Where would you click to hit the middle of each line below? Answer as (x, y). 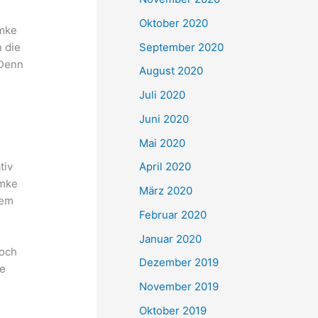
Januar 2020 (170, 238)
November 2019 (179, 286)
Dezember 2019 (179, 263)
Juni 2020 (164, 119)
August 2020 (171, 71)
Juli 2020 (162, 95)
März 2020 (166, 191)
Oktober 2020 (174, 23)
